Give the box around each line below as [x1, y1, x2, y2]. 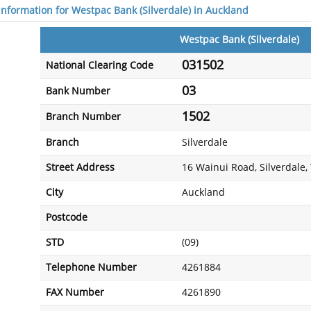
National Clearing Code [46, 60, 153, 72]
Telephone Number [46, 262, 137, 274]
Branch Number [46, 111, 121, 123]
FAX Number [46, 287, 104, 299]
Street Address [46, 162, 115, 174]
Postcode [46, 212, 87, 224]
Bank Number [46, 85, 110, 97]
